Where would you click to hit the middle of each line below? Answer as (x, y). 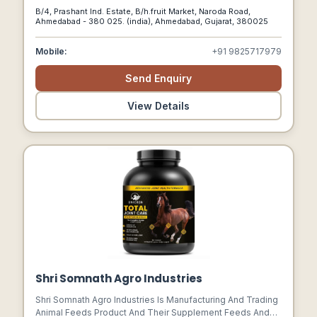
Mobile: (51, 51)
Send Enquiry (158, 78)
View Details (158, 106)
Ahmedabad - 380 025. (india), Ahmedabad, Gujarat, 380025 (152, 21)
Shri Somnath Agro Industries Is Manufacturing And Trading (157, 300)
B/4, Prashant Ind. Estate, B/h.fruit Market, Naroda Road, (143, 11)
